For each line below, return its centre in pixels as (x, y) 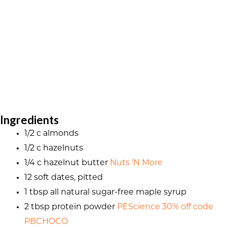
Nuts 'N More (136, 163)
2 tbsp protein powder (71, 207)
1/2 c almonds (51, 134)
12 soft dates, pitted (64, 178)
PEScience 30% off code (165, 207)
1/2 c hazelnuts (54, 149)
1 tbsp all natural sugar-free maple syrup (105, 193)
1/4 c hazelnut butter (67, 163)
